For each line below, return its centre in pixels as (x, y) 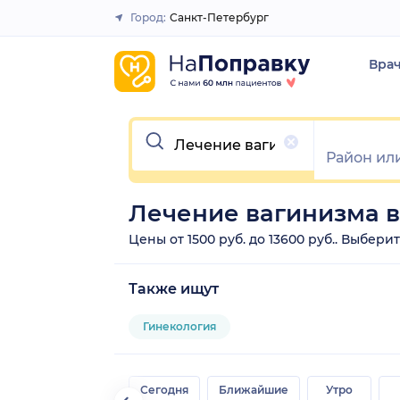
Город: (148, 17)
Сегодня (164, 389)
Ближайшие (254, 389)
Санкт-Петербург (219, 17)
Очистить (167, 127)
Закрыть (193, 25)
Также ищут (174, 288)
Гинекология (179, 326)
